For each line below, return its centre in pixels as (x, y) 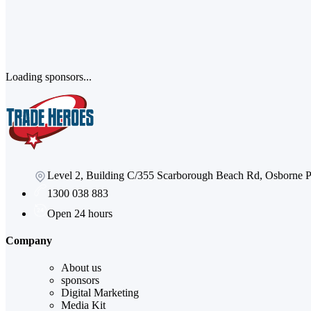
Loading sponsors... (49, 76)
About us (81, 268)
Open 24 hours (80, 213)
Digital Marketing (100, 293)
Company (29, 240)
